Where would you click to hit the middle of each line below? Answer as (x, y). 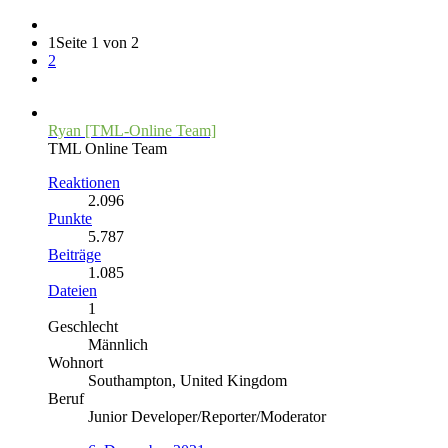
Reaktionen (84, 182)
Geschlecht (83, 326)
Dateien (72, 290)
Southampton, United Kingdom (187, 380)
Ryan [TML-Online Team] (132, 130)
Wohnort (75, 362)
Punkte (70, 218)
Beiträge (74, 254)
